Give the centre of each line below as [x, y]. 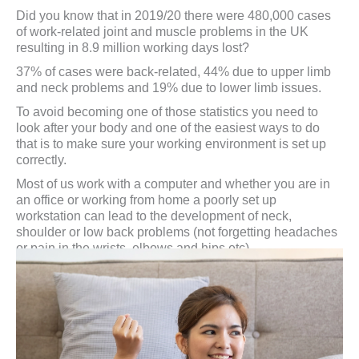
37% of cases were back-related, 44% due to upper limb [173, 71]
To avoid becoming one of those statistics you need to [167, 111]
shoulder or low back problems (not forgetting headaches [177, 232]
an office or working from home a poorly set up [146, 200]
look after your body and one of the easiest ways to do [168, 127]
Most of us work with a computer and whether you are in [173, 184]
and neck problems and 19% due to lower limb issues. [169, 87]
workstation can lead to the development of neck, [154, 216]
